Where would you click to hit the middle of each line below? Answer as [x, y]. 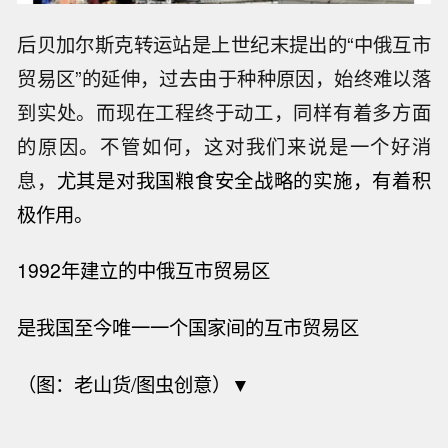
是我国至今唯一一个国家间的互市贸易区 [188, 327]
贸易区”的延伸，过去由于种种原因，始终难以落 [224, 77]
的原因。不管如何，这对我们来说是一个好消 [224, 145]
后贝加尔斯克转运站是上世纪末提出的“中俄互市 [224, 43]
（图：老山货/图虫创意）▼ [134, 384]
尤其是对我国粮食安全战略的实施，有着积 [243, 179]
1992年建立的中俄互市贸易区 [144, 270]
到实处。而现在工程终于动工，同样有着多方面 [224, 111]
